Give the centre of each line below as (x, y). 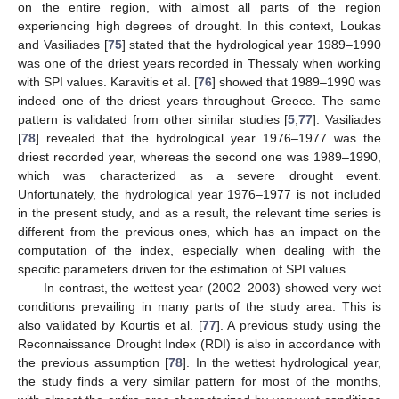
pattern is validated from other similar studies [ (153, 120)
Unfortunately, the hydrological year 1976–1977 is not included (199, 195)
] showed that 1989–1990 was (297, 82)
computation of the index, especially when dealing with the (199, 251)
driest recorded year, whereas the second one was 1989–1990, (199, 157)
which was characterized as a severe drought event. (199, 176)
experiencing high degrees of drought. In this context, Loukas (199, 26)
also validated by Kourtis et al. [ (110, 326)
